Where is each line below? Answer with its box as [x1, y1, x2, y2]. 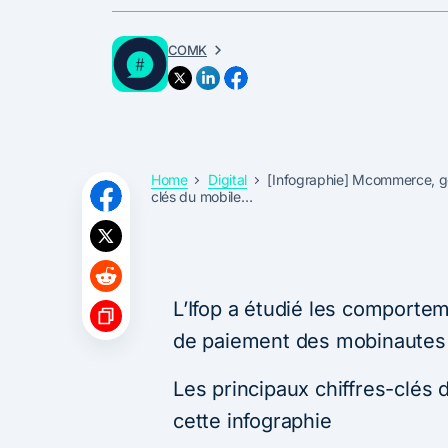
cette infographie [173, 408, 332, 433]
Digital [208, 171, 248, 189]
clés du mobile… [151, 187, 253, 205]
